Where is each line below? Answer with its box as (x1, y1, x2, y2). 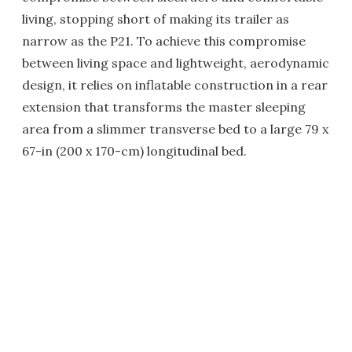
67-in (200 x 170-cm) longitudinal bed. (22, 142, 247, 159)
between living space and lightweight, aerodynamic (22, 54, 329, 71)
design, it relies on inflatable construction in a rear (22, 76, 328, 93)
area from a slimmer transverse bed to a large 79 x (22, 120, 328, 137)
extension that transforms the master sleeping (22, 98, 306, 115)
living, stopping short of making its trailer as (22, 10, 289, 27)
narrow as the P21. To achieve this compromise (22, 32, 306, 49)
